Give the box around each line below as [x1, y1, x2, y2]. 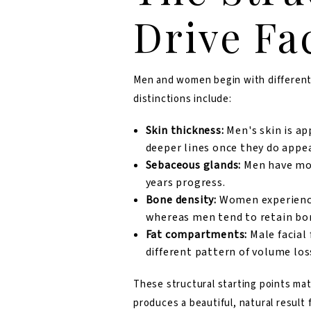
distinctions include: [133, 92, 232, 107]
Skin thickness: [145, 123, 224, 139]
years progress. [145, 175, 226, 191]
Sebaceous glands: [145, 158, 242, 174]
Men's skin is [224, 123, 296, 139]
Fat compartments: [145, 227, 248, 243]
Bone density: [145, 192, 217, 208]
